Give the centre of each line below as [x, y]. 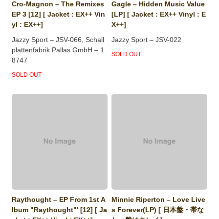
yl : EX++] [28, 24]
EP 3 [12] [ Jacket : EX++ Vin [59, 14]
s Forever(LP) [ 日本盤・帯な [158, 209]
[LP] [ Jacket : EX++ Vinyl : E [159, 14]
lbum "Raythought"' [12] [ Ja [60, 209]
